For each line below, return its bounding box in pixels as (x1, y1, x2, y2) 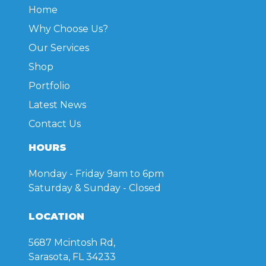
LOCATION (28, 211, 84, 222)
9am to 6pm (104, 168, 164, 179)
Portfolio (28, 80, 70, 91)
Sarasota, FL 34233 (28, 251, 116, 262)
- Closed (121, 182, 161, 194)
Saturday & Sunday (28, 182, 121, 194)
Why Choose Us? (28, 23, 108, 34)
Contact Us (28, 118, 81, 129)
